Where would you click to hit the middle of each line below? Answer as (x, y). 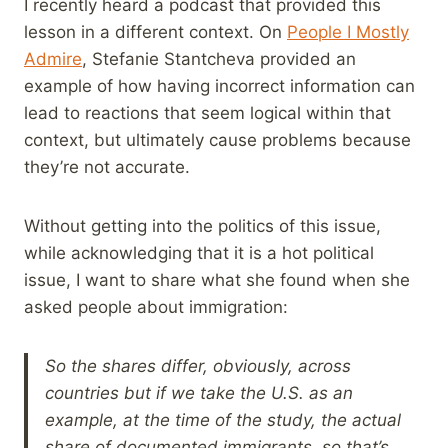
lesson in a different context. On (155, 31)
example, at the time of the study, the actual (223, 419)
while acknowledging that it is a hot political (199, 252)
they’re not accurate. (107, 166)
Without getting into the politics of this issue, (202, 225)
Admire (53, 58)
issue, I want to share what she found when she (217, 279)
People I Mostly (348, 31)
